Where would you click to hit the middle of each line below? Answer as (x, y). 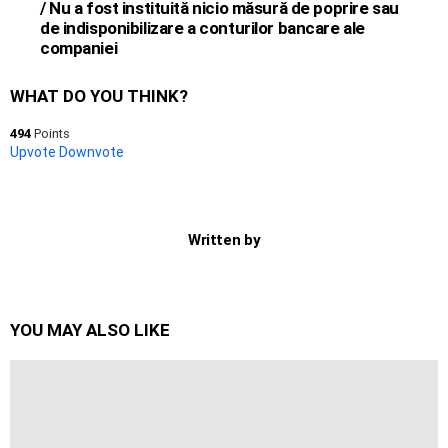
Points (50, 134)
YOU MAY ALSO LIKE (90, 330)
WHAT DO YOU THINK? (99, 96)
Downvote (91, 152)
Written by (224, 240)
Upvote (33, 152)
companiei (79, 48)
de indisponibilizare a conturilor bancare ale (202, 28)
